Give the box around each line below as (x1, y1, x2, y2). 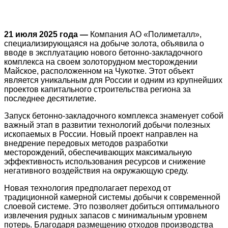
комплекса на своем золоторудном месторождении (4, 57, 197, 66)
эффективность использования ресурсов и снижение (4, 157, 206, 166)
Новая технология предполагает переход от (4, 183, 171, 192)
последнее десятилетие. (4, 94, 96, 103)
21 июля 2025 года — (4, 30, 90, 39)
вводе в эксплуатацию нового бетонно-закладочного (4, 48, 203, 57)
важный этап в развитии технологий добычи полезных (4, 120, 210, 129)
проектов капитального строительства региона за (4, 84, 191, 94)
